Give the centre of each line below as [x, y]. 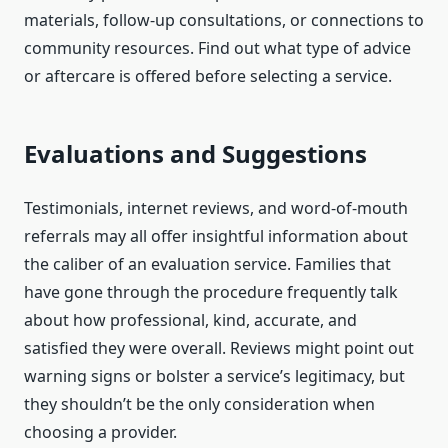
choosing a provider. [100, 432]
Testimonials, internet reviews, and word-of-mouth [216, 208]
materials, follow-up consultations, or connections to [224, 20]
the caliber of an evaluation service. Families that [207, 264]
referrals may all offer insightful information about [216, 236]
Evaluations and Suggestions [195, 154]
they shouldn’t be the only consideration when [199, 404]
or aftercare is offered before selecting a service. [208, 76]
